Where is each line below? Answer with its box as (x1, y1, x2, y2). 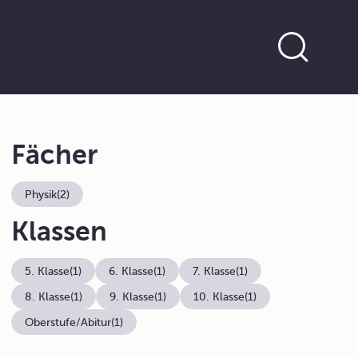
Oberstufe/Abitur (25, 316, 112, 328)
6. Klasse (109, 265, 154, 277)
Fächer (11, 139, 98, 170)
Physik (25, 188, 58, 201)
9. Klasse (109, 290, 155, 303)
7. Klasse (193, 265, 237, 277)
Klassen (11, 216, 108, 247)
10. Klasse (193, 290, 245, 303)
